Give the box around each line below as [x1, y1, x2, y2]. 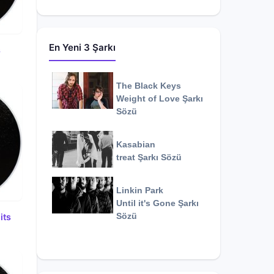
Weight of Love [116, 94, 180, 103]
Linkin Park [116, 186, 163, 195]
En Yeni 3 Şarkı [49, 42, 116, 53]
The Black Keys [116, 81, 181, 91]
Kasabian [116, 140, 155, 149]
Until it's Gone [116, 199, 176, 208]
